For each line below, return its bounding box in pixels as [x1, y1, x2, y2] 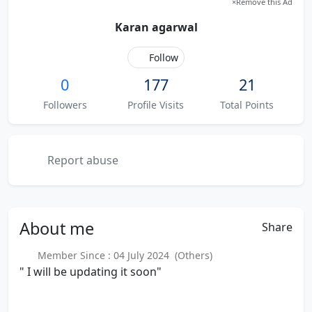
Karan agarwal [114, 19, 198, 35]
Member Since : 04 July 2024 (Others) [31, 249, 212, 262]
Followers [42, 98, 87, 111]
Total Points [220, 98, 274, 111]
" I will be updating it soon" [19, 264, 162, 279]
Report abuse [45, 153, 118, 168]
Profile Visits [127, 98, 185, 111]
